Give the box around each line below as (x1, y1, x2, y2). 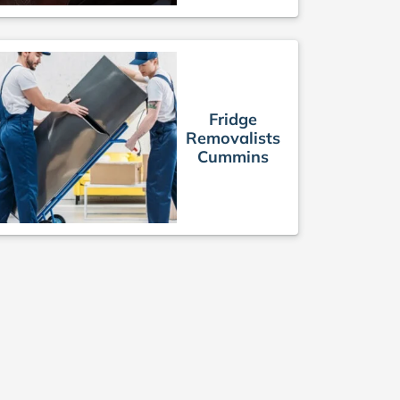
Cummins (197, 146, 269, 167)
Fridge (209, 108, 257, 129)
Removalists (186, 127, 280, 148)
